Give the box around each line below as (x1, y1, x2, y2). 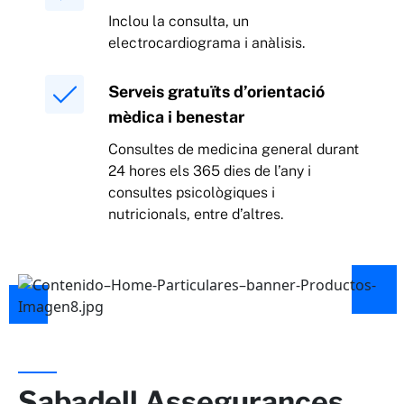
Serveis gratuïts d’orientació (108, 82, 325, 102)
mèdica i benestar (108, 107, 244, 127)
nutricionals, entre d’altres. (108, 206, 283, 224)
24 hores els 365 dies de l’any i (108, 162, 311, 180)
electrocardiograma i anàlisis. (108, 34, 305, 52)
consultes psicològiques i (108, 184, 275, 202)
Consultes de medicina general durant (108, 141, 359, 159)
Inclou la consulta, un (108, 13, 249, 31)
